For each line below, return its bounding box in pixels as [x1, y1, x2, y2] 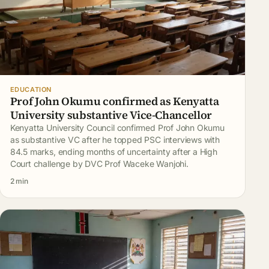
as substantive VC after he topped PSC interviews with [10, 134, 220, 145]
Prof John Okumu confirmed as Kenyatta [10, 94, 219, 109]
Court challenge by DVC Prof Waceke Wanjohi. [10, 159, 189, 169]
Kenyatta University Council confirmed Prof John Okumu [10, 122, 225, 133]
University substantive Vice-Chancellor [10, 107, 212, 122]
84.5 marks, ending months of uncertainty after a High [10, 147, 217, 157]
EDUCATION [10, 85, 52, 94]
